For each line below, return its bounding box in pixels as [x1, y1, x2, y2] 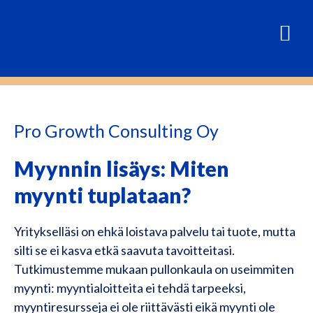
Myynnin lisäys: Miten [14, 156, 229, 181]
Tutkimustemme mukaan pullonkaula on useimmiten [14, 261, 294, 277]
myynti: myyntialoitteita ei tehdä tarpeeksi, [14, 280, 246, 296]
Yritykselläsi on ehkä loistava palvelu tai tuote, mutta [14, 224, 296, 239]
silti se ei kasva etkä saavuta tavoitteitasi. [14, 242, 235, 258]
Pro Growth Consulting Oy [14, 120, 219, 141]
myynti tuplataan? [14, 182, 191, 208]
